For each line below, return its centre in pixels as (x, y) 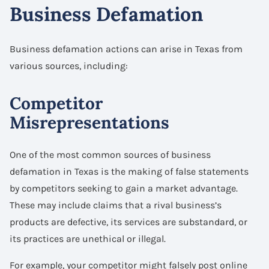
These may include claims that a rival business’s (116, 205)
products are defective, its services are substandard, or (128, 222)
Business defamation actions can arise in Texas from (126, 49)
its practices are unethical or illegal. (88, 238)
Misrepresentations (89, 122)
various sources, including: (69, 65)
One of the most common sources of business (110, 154)
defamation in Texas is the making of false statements (129, 171)
